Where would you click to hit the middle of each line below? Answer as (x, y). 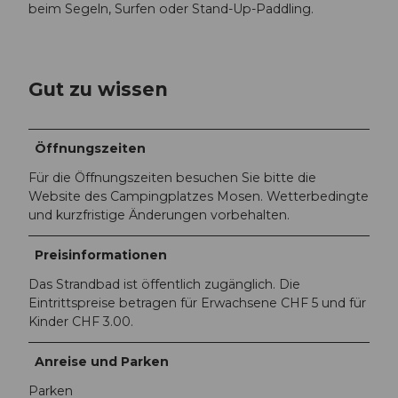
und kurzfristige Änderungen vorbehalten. (159, 215)
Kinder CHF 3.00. (81, 322)
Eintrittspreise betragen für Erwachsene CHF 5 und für (197, 303)
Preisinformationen (101, 255)
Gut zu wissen (98, 88)
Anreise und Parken (102, 362)
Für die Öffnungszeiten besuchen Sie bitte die (172, 178)
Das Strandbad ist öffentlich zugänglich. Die (164, 285)
